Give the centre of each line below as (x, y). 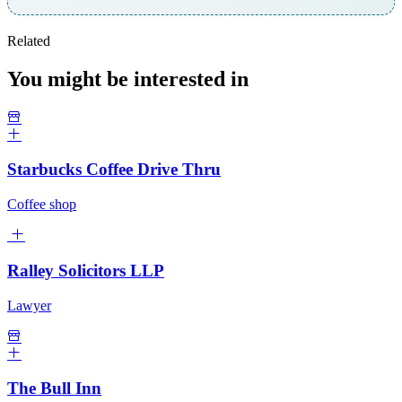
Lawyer (29, 305)
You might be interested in (128, 79)
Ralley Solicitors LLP (86, 270)
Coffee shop (42, 205)
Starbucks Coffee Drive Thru (114, 170)
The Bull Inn (54, 389)
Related (29, 40)
